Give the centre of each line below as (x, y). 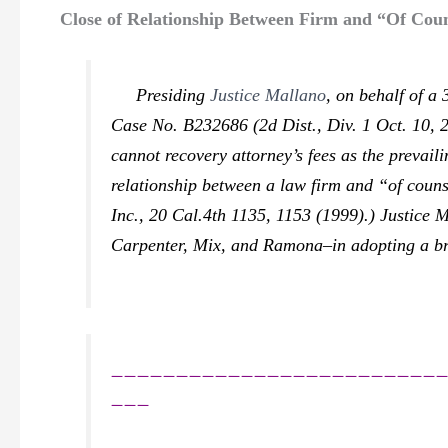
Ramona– (298, 244)
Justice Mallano (268, 94)
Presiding (161, 94)
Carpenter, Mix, (171, 244)
